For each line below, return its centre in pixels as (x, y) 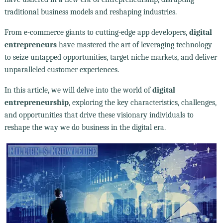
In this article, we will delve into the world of (78, 90)
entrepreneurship (36, 102)
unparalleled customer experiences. (61, 69)
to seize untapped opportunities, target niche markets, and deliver (111, 57)
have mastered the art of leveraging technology (134, 45)
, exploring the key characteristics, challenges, (142, 102)
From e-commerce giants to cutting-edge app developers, (97, 32)
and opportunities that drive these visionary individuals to (99, 115)
